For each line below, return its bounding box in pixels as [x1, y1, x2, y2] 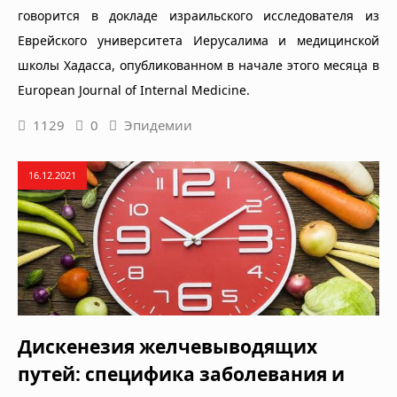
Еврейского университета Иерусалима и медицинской [18, 31, 379, 49]
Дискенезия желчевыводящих [18, 334, 317, 360]
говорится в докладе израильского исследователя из [18, 6, 379, 24]
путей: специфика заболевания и [18, 362, 345, 387]
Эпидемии [124, 115, 192, 134]
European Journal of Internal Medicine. [18, 81, 250, 98]
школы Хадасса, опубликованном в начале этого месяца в [18, 56, 379, 74]
